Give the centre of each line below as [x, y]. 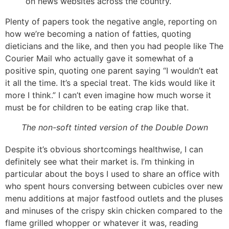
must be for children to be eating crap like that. [97, 108]
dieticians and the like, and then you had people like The [114, 46]
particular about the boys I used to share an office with [112, 174]
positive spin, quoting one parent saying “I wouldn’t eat [112, 71]
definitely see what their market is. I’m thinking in [100, 162]
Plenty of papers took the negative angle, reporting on [111, 22]
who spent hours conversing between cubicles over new [114, 186]
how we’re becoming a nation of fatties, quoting [98, 34]
